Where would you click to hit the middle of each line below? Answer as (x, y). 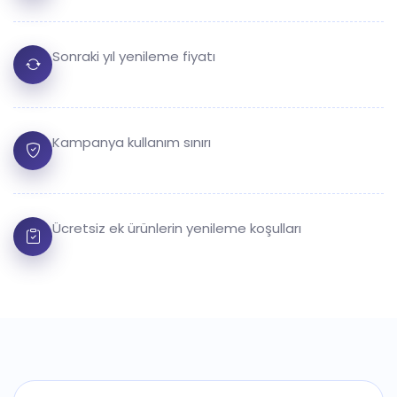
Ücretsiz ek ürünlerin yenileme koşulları (177, 228)
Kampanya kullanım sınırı (132, 142)
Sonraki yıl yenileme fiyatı (134, 56)
